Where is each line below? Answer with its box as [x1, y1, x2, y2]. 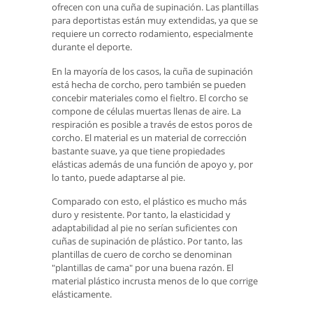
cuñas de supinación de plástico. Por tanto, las [52, 235, 242, 248]
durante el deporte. [52, 40, 132, 53]
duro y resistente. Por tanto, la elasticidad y [52, 208, 231, 221]
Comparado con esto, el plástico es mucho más [52, 195, 247, 208]
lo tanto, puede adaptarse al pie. [52, 170, 185, 184]
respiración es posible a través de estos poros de [52, 117, 252, 131]
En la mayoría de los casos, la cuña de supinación [52, 64, 253, 78]
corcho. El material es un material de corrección [52, 131, 247, 144]
